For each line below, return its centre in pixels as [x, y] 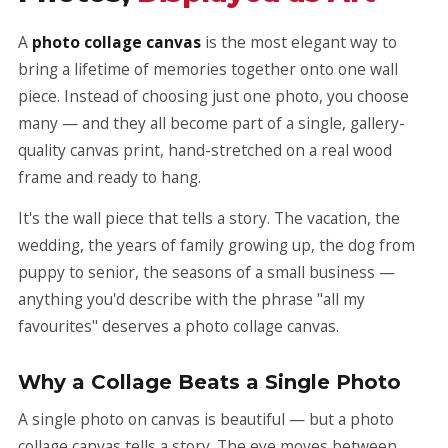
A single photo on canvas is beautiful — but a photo [206, 419]
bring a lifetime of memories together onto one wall [208, 69]
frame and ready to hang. [109, 177]
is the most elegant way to [299, 42]
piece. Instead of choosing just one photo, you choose [213, 96]
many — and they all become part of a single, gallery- [211, 123]
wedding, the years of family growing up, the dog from [216, 245]
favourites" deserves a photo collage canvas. [178, 326]
